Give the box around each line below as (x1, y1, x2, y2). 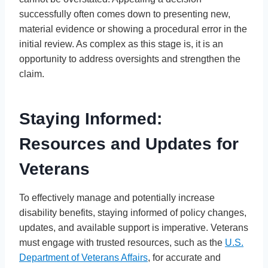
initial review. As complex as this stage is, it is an (19, 38, 223, 49)
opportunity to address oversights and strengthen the (19, 53, 240, 64)
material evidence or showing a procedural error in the (19, 23, 247, 34)
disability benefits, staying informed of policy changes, (19, 207, 246, 218)
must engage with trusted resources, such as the (19, 237, 225, 248)
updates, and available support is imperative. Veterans (19, 222, 248, 233)
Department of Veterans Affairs (19, 252, 148, 263)
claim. (19, 68, 44, 79)
